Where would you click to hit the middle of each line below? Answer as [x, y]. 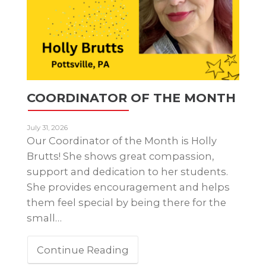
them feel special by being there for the [126, 203]
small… [44, 218]
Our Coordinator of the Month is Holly [122, 141]
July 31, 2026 [47, 128]
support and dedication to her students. [127, 172]
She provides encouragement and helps [128, 187]
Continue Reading [83, 250]
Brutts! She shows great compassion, [120, 156]
